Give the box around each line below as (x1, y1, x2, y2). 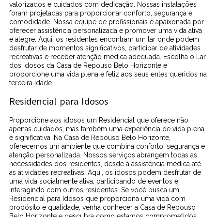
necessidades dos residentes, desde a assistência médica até (9, 159, 201, 168)
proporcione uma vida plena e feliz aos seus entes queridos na (9, 70, 207, 78)
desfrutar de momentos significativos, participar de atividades (9, 44, 201, 52)
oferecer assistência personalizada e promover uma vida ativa (9, 26, 202, 34)
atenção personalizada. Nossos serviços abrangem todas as (9, 151, 198, 159)
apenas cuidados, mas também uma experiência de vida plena (9, 124, 205, 133)
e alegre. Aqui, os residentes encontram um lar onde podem (9, 35, 200, 43)
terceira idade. (9, 78, 54, 87)
